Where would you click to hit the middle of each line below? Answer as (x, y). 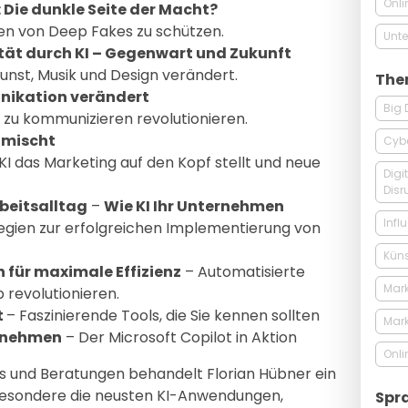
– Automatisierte (243, 271)
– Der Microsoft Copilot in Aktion (179, 337)
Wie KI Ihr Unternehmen (194, 206)
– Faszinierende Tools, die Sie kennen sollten (163, 315)
